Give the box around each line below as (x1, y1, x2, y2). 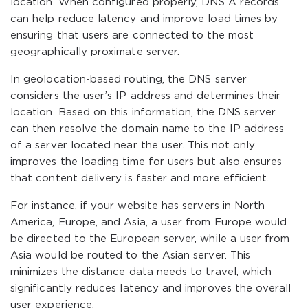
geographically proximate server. (10, 47, 180, 56)
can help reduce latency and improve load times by (10, 14, 278, 23)
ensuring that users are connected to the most (10, 31, 254, 40)
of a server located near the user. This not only (10, 141, 256, 150)
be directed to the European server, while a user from (10, 234, 290, 243)
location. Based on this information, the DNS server (10, 108, 276, 117)
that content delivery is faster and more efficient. (10, 174, 269, 183)
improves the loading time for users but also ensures (10, 157, 283, 166)
